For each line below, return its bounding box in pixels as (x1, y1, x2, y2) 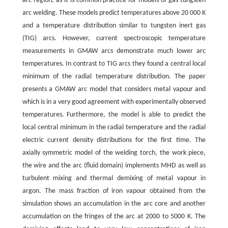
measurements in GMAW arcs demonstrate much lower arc (22, 47, 206, 55)
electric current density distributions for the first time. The (22, 136, 206, 144)
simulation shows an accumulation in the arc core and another (22, 199, 206, 208)
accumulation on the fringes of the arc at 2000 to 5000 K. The (22, 212, 206, 220)
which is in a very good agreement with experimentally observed (22, 98, 206, 106)
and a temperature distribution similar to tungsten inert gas (22, 21, 206, 30)
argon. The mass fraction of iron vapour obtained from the (22, 187, 206, 195)
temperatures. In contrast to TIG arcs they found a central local (22, 60, 206, 68)
